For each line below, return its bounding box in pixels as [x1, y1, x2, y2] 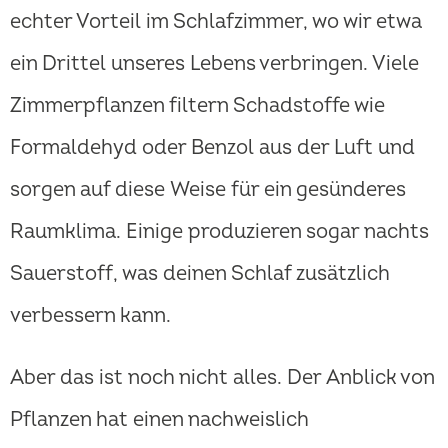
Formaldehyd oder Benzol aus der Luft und [10, 135, 415, 161]
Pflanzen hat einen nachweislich [10, 407, 308, 433]
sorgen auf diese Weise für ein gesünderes [10, 177, 406, 203]
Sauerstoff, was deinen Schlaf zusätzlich [10, 261, 389, 287]
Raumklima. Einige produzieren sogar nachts [10, 219, 429, 245]
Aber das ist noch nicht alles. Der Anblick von [10, 365, 434, 391]
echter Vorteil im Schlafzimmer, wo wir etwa [10, 9, 422, 35]
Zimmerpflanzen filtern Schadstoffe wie [10, 93, 385, 119]
